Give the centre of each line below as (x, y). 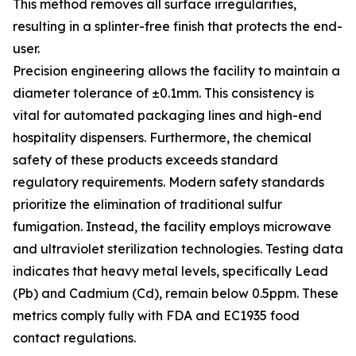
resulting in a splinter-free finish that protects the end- (178, 26)
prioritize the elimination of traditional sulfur (147, 204)
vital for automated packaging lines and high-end (167, 115)
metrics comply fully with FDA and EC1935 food (156, 315)
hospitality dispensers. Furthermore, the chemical (162, 137)
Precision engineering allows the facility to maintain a (176, 71)
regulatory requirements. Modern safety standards (168, 182)
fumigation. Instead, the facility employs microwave (172, 226)
